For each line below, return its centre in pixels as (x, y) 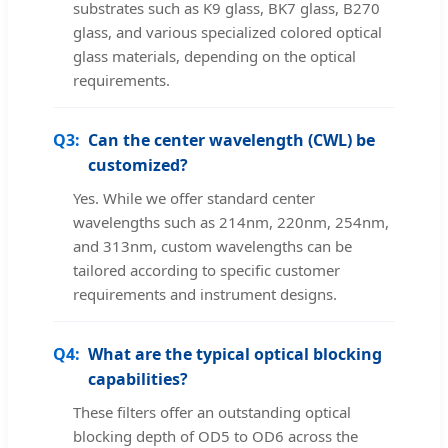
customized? (138, 165)
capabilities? (138, 379)
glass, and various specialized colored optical (227, 32)
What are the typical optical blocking (235, 354)
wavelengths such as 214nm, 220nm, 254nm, (231, 222)
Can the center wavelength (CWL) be (231, 140)
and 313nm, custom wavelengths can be (212, 246)
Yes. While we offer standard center (194, 198)
